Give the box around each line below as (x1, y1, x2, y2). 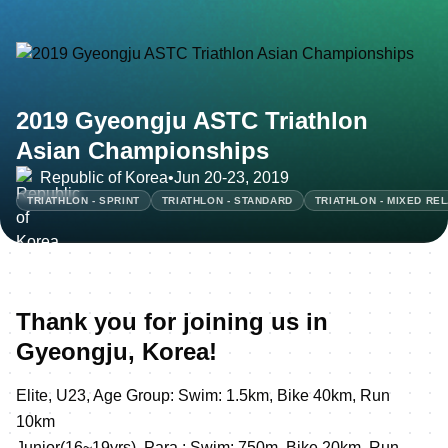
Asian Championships (16, 136, 269, 164)
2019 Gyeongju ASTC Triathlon (16, 106, 368, 134)
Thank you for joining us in (16, 307, 328, 335)
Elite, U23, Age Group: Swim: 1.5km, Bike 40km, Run (16, 386, 390, 404)
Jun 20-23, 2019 (174, 168, 289, 186)
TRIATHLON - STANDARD (161, 194, 293, 206)
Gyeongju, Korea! (16, 337, 217, 365)
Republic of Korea (40, 168, 168, 186)
